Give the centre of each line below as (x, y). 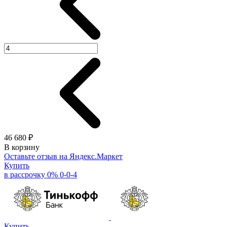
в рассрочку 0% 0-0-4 (41, 174)
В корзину (22, 147)
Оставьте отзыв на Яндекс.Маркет (63, 156)
